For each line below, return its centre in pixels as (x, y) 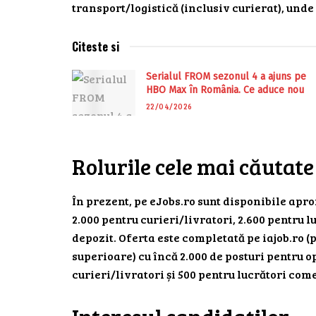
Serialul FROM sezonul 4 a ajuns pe (226, 77)
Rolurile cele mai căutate (193, 166)
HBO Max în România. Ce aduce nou (225, 90)
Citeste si (96, 47)
